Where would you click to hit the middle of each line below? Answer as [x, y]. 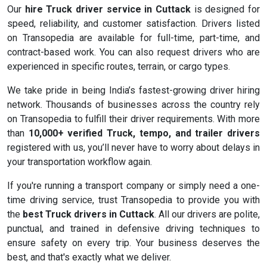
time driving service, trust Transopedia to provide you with [133, 200]
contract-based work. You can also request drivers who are [133, 52]
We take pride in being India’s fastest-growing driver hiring [133, 91]
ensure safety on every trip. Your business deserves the [133, 243]
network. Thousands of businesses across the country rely [133, 105]
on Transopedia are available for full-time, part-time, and [133, 38]
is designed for [226, 10]
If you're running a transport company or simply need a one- [133, 186]
